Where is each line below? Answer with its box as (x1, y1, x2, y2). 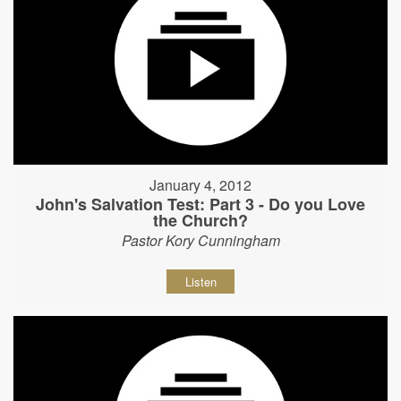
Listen (184, 273, 217, 291)
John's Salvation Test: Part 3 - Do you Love (36, 192, 365, 217)
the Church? (153, 209, 248, 233)
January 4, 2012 (149, 175, 252, 196)
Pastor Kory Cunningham (121, 230, 280, 252)
